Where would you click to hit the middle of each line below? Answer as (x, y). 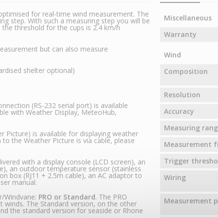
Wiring (175, 178)
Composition (186, 72)
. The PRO (111, 197)
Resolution (182, 95)
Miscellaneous (188, 18)
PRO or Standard (67, 197)
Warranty (180, 35)
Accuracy (179, 111)
